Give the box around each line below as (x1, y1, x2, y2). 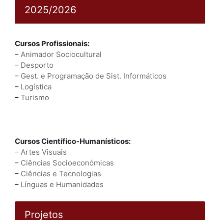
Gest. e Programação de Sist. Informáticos (21, 71, 166, 81)
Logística (21, 82, 52, 92)
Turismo (21, 93, 49, 103)
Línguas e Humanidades (21, 180, 104, 190)
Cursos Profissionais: (15, 39, 89, 49)
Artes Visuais (21, 147, 67, 157)
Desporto (21, 60, 54, 70)
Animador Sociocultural (21, 50, 102, 59)
